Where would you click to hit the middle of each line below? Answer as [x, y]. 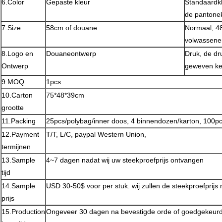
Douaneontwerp [71, 54]
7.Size [11, 28]
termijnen [16, 147]
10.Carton [17, 95]
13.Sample [18, 160]
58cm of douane [72, 28]
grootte [13, 108]
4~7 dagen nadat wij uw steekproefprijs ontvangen [125, 160]
